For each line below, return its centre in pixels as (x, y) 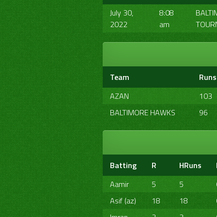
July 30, (122, 13)
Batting (123, 165)
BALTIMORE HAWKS (143, 112)
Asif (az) (123, 201)
